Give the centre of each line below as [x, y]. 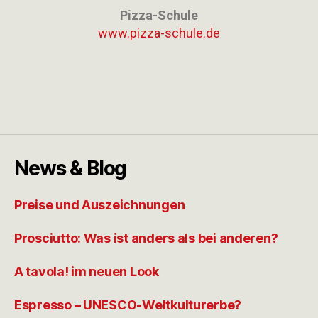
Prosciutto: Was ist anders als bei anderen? [146, 238]
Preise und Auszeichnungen [100, 204]
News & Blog [71, 168]
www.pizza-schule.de [159, 33]
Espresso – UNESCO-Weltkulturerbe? [128, 305]
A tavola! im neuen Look [87, 271]
